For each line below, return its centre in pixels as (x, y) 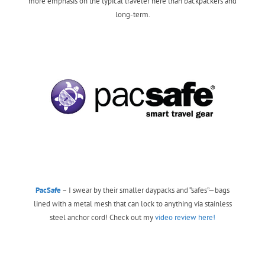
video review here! (185, 217)
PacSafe (48, 190)
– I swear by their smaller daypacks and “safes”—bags (145, 190)
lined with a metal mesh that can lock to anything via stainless (132, 203)
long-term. (132, 14)
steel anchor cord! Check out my (102, 217)
